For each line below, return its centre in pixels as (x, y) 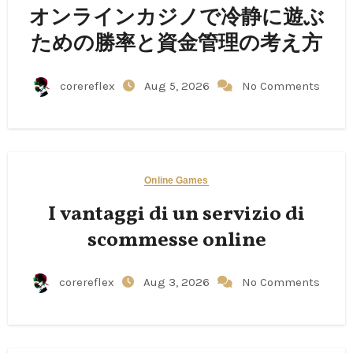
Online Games (176, 181)
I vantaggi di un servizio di (176, 215)
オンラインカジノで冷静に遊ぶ (176, 19)
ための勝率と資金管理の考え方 (176, 45)
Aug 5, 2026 (178, 86)
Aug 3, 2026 (178, 282)
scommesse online (176, 241)
